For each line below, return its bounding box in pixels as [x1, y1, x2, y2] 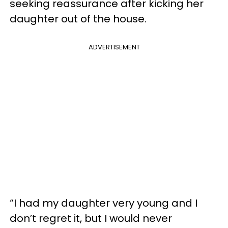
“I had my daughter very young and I [10, 196, 197, 210]
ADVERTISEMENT [88, 42, 140, 52]
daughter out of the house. [10, 12, 147, 26]
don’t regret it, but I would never [10, 211, 172, 225]
